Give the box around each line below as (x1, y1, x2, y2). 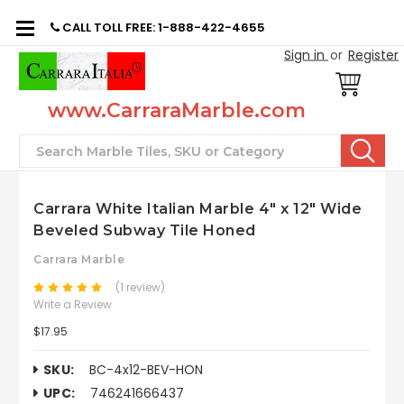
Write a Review (33, 296, 112, 312)
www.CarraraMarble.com (48, 98, 307, 123)
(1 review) (115, 280, 165, 296)
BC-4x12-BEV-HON (88, 360, 203, 379)
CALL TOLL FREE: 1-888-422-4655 (60, 19, 265, 36)
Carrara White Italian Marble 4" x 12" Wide (33, 200, 362, 217)
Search (19, 137, 90, 161)
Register (348, 45, 399, 64)
